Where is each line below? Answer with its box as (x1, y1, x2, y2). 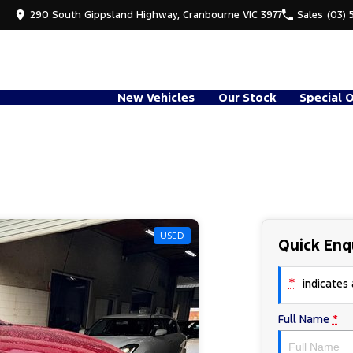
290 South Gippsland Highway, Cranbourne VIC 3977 (30, 8, 282, 21)
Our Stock (218, 89, 276, 105)
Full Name (277, 311, 329, 326)
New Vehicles (117, 89, 195, 105)
